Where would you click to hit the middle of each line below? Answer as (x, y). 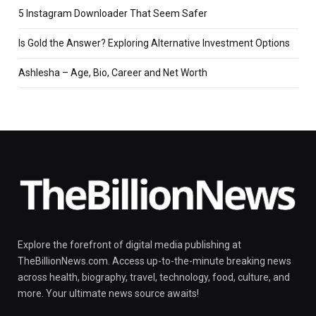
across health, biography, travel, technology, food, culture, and (154, 277)
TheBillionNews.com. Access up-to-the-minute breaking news (154, 261)
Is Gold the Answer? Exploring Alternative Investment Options (154, 43)
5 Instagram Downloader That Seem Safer (113, 13)
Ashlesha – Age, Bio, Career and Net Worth (113, 72)
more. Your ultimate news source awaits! (108, 293)
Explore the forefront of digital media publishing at (129, 244)
